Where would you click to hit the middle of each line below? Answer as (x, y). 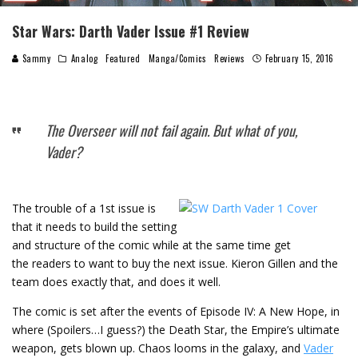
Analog (84, 58)
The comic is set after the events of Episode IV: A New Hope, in (176, 311)
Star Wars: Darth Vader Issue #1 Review (131, 31)
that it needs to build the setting (94, 226)
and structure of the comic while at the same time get (151, 245)
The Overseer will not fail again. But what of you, (171, 130)
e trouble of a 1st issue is (91, 208)
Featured (123, 58)
